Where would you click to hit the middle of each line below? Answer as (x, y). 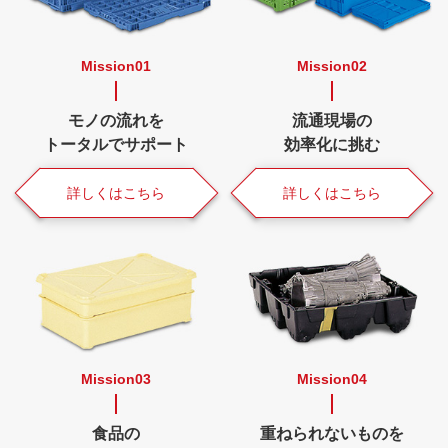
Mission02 (331, 65)
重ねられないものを (331, 433)
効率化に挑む (331, 144)
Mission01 (116, 65)
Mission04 (331, 378)
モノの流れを (116, 120)
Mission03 (116, 378)
